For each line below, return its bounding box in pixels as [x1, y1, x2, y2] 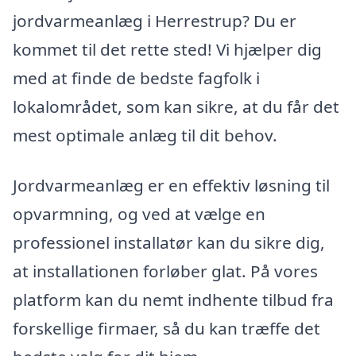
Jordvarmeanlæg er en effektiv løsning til [13, 174, 330, 197]
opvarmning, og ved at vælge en [13, 203, 265, 226]
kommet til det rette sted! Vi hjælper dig [13, 37, 322, 60]
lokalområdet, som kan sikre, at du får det [13, 95, 339, 118]
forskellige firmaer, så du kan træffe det [13, 317, 320, 340]
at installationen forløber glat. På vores [13, 260, 318, 283]
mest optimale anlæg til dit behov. [13, 123, 277, 146]
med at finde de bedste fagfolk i [13, 66, 260, 89]
